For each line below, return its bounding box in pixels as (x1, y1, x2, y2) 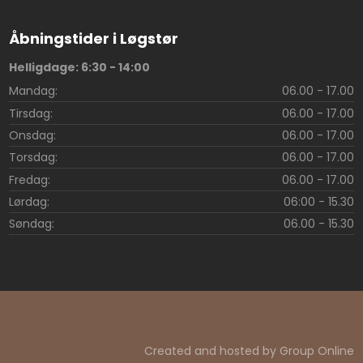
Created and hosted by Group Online (144, 343, 355, 360)
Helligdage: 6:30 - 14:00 (8, 58, 150, 75)
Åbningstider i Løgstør (8, 28, 178, 49)
